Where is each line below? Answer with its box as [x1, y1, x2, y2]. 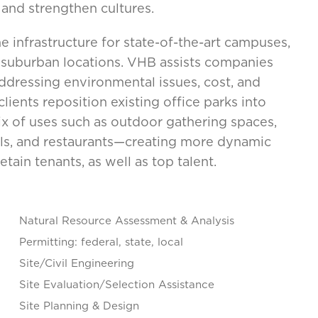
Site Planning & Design [18, 298, 139, 313]
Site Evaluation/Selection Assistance [18, 277, 214, 292]
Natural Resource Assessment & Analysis [18, 213, 234, 228]
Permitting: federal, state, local [18, 234, 183, 249]
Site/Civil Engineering [18, 256, 134, 270]
